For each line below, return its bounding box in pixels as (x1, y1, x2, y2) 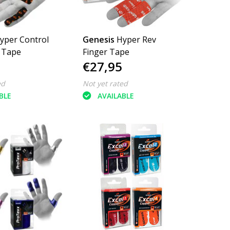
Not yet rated (83, 79, 128, 89)
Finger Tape (83, 46, 130, 58)
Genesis (83, 34, 115, 46)
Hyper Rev (117, 34, 157, 46)
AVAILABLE (98, 90, 135, 101)
